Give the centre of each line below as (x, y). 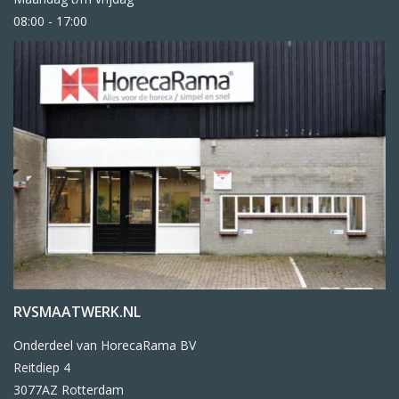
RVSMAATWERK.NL (77, 312)
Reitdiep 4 (42, 368)
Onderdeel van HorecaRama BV (105, 346)
